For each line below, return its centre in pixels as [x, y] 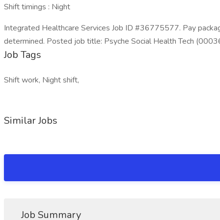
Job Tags [23, 55]
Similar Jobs [31, 121]
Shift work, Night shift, [41, 80]
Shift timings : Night [37, 7]
